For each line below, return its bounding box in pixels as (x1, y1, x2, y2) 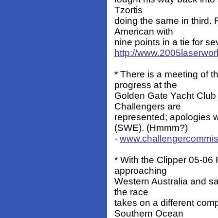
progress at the (114, 80, 177, 91)
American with (114, 26, 173, 37)
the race (114, 187, 148, 198)
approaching (114, 165, 167, 176)
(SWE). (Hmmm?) (114, 123, 188, 133)
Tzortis (114, 5, 143, 16)
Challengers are (114, 101, 181, 112)
